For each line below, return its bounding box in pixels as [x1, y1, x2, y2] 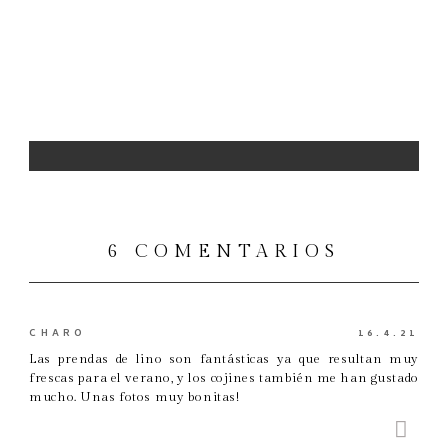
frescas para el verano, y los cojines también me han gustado [29, 369, 419, 386]
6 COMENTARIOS [108, 240, 340, 262]
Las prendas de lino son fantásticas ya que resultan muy [29, 350, 419, 367]
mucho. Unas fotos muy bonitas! [29, 388, 240, 405]
